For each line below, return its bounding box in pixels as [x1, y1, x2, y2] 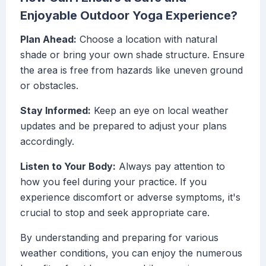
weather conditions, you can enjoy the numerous [20, 247, 242, 259]
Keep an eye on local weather [91, 104, 229, 117]
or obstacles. [20, 80, 78, 92]
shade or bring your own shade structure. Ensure [20, 49, 245, 61]
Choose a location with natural [77, 33, 217, 46]
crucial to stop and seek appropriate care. [20, 207, 210, 219]
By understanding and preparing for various [20, 232, 218, 244]
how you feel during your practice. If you [20, 176, 207, 188]
